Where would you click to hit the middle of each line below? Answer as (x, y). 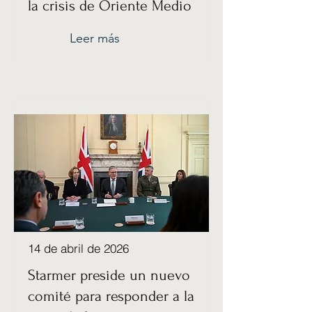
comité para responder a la (111, 296)
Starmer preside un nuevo (109, 275)
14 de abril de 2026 (78, 248)
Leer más (95, 38)
